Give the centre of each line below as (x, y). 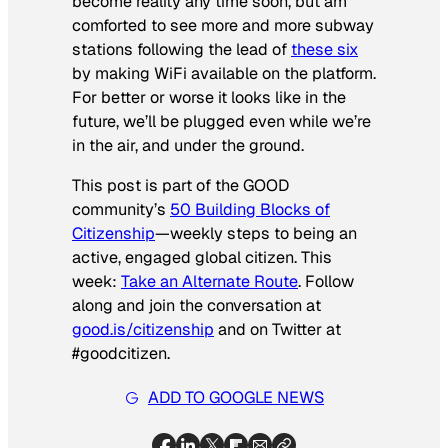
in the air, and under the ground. (188, 145)
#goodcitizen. (121, 354)
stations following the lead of (181, 49)
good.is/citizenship (143, 330)
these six (324, 49)
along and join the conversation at (196, 306)
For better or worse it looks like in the (209, 97)
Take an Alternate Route (209, 282)
